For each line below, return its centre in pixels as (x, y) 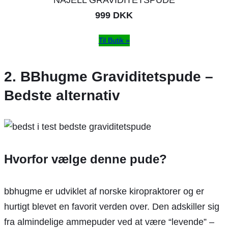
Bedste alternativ (62, 95)
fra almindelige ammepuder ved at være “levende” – (109, 222)
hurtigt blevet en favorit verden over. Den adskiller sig (112, 206)
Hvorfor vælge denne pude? (85, 159)
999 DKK (114, 15)
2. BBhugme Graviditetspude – (109, 76)
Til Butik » (114, 40)
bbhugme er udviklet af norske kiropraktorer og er (104, 191)
